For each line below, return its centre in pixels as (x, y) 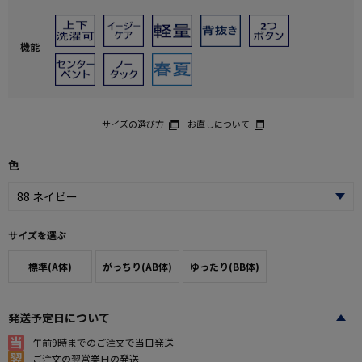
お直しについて (218, 123)
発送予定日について (59, 317)
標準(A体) (50, 266)
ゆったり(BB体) (225, 266)
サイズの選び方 (133, 123)
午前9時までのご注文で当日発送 (103, 343)
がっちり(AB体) (137, 266)
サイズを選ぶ (37, 234)
